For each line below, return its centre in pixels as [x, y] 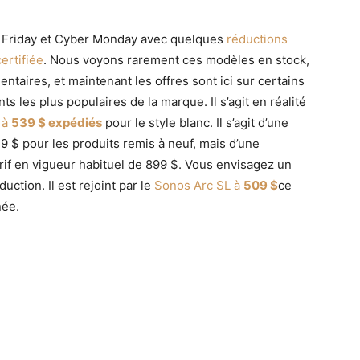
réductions [257, 39]
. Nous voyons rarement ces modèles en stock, [176, 59]
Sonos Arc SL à [199, 185]
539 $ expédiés [57, 122]
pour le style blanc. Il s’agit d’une [195, 122]
